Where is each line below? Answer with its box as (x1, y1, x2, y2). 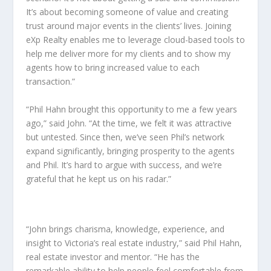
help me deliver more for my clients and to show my (25, 48, 230, 60)
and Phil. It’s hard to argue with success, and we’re (25, 158, 222, 171)
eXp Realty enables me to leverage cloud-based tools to (25, 34, 245, 46)
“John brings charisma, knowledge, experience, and (25, 223, 224, 235)
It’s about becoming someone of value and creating (25, 6, 228, 18)
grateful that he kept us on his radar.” (25, 172, 171, 184)
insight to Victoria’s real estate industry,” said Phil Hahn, (25, 237, 242, 249)
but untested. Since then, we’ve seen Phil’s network (25, 131, 224, 143)
